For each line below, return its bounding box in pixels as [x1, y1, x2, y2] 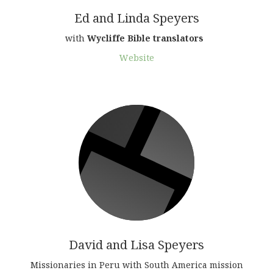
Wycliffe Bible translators [87, 33, 208, 44]
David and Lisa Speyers [69, 237, 204, 252]
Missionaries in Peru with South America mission [30, 260, 243, 271]
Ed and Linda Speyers [74, 10, 199, 26]
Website [119, 52, 154, 63]
